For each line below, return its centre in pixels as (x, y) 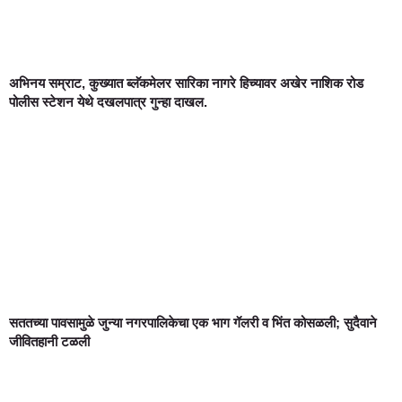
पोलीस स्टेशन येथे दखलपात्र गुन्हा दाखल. (110, 102)
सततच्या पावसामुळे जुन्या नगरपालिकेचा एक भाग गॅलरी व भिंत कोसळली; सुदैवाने (193, 323)
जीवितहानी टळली (49, 342)
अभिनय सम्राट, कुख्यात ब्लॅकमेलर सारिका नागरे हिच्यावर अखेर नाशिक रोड (186, 83)
